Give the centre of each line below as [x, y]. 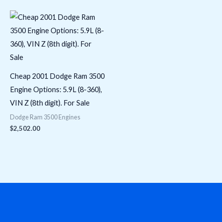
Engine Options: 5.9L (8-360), [56, 90]
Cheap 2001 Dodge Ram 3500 [57, 76]
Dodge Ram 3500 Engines [45, 117]
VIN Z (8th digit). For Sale [50, 103]
